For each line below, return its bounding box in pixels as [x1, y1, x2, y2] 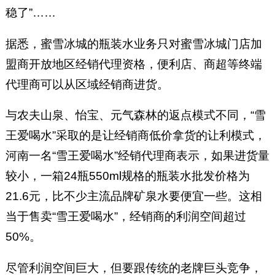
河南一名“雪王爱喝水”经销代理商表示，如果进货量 [5, 149, 269, 163]
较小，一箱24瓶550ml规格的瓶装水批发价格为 [5, 169, 250, 183]
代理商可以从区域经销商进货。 [5, 77, 169, 91]
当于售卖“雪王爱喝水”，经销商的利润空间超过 [5, 210, 246, 223]
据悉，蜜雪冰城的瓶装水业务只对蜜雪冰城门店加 [5, 37, 262, 50]
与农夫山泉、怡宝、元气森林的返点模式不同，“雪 [5, 109, 266, 122]
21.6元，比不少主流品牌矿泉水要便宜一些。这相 [5, 190, 262, 203]
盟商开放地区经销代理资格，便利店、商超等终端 [5, 57, 262, 71]
